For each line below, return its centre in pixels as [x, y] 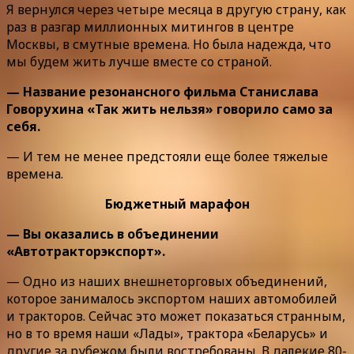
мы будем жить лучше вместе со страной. [139, 62]
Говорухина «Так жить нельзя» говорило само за [169, 109]
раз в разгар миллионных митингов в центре [150, 27]
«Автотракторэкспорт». [86, 252]
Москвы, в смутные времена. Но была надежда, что [169, 45]
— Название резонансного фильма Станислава [162, 92]
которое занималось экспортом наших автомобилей [172, 299]
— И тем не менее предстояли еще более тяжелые [167, 157]
